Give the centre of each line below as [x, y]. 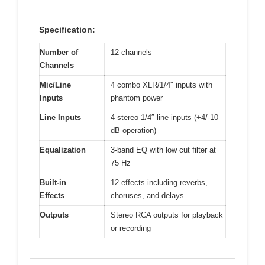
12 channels [131, 52]
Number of [59, 52]
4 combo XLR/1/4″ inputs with [161, 85]
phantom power [137, 98]
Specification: [67, 29]
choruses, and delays [147, 195]
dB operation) [133, 130]
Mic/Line [55, 85]
